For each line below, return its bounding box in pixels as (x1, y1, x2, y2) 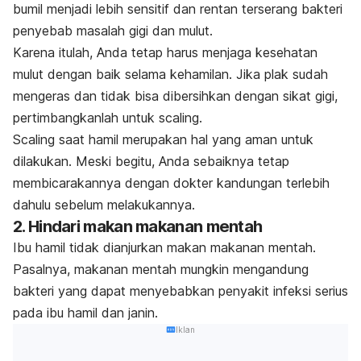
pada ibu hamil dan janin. (13, 305, 158, 322)
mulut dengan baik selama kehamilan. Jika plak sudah (13, 66, 328, 83)
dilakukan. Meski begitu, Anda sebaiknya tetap (13, 153, 289, 170)
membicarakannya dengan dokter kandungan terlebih (13, 175, 330, 192)
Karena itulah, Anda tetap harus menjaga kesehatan (13, 44, 317, 61)
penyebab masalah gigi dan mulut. (13, 23, 213, 39)
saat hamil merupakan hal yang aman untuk (59, 131, 313, 148)
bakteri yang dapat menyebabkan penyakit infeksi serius (13, 283, 348, 300)
